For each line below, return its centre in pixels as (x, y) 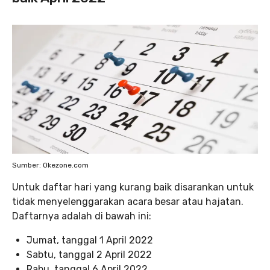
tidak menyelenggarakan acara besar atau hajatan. (128, 201)
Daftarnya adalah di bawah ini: (82, 216)
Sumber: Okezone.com (50, 165)
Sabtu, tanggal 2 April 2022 (89, 254)
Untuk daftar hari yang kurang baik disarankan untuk (133, 187)
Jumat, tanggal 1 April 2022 (90, 240)
